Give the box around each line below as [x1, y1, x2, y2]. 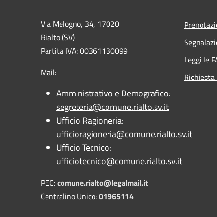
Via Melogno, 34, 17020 [41, 17, 119, 30]
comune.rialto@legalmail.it [57, 176, 148, 188]
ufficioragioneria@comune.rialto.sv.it [56, 127, 192, 140]
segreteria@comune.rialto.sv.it [56, 100, 169, 113]
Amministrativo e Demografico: [56, 86, 170, 100]
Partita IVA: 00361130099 [41, 45, 128, 57]
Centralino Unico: [41, 190, 99, 202]
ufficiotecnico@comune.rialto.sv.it [56, 154, 182, 168]
